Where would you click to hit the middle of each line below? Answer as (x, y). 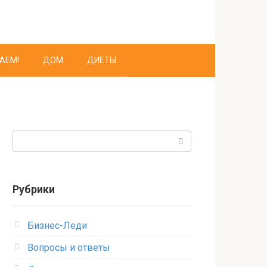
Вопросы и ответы (69, 248)
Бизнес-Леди (57, 226)
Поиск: (27, 137)
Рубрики (34, 190)
